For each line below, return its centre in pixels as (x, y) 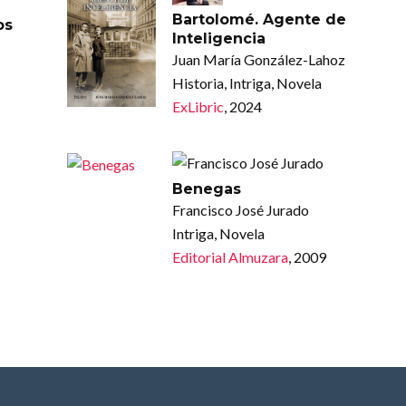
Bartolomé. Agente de (259, 19)
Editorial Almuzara (230, 256)
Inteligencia (218, 38)
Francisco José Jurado (240, 209)
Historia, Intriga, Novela (246, 82)
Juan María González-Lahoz (258, 59)
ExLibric (198, 106)
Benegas (206, 188)
